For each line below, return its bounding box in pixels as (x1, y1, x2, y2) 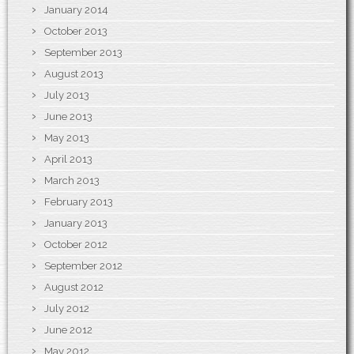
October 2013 (44, 24, 107, 37)
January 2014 (44, 3, 108, 16)
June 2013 (44, 110, 92, 122)
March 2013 (44, 174, 100, 186)
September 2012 (44, 259, 122, 272)
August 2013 (44, 67, 104, 80)
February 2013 (44, 195, 113, 208)
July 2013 (44, 88, 89, 101)
